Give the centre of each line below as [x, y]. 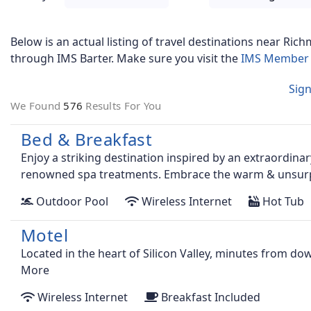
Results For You [124, 106]
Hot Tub [282, 202]
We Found [37, 106]
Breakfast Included [209, 297]
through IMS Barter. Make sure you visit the [126, 59]
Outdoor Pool [71, 202]
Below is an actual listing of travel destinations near [147, 42]
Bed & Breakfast [87, 140]
